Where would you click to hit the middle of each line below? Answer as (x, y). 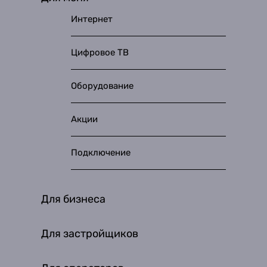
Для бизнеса (73, 199)
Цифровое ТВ (100, 53)
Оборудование (102, 86)
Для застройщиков (90, 234)
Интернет (92, 19)
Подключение (101, 153)
